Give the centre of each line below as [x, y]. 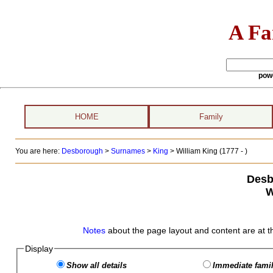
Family [211, 117]
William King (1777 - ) [211, 151]
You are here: [38, 151]
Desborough [82, 151]
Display [39, 249]
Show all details [96, 265]
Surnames [128, 151]
